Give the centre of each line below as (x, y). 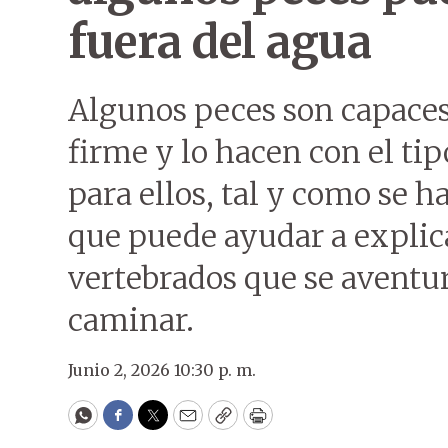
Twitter (185, 424)
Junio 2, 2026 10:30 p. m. (162, 370)
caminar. (131, 320)
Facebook (158, 424)
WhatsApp (128, 424)
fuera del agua (219, 42)
